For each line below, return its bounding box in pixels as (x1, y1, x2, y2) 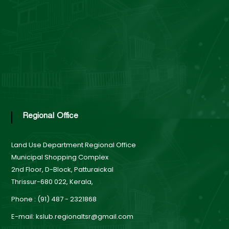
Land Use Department (11, 140, 83, 150)
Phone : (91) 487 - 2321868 (11, 194, 97, 204)
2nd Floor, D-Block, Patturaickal (11, 164, 113, 174)
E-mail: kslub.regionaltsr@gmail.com (11, 211, 133, 221)
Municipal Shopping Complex (11, 152, 108, 162)
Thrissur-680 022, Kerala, (11, 176, 93, 187)
